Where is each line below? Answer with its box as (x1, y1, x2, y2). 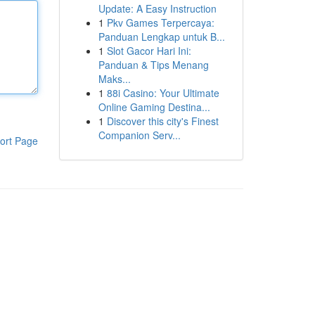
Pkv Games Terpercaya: (106, 15, 214, 30)
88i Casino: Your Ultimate (106, 86, 219, 100)
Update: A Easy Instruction (98, 1, 217, 15)
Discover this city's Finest (106, 114, 219, 128)
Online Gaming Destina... (98, 100, 210, 114)
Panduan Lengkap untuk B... (98, 30, 225, 44)
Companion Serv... (98, 128, 181, 142)
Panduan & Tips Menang (98, 58, 209, 72)
